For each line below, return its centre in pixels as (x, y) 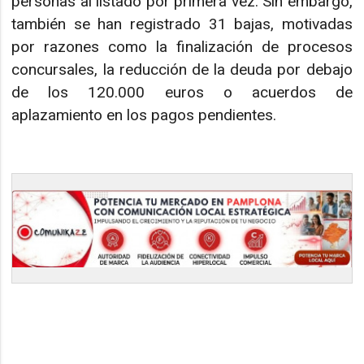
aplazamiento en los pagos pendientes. (144, 115)
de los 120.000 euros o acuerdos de (182, 92)
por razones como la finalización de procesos (182, 46)
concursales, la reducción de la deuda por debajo (182, 69)
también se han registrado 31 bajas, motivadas (182, 24)
